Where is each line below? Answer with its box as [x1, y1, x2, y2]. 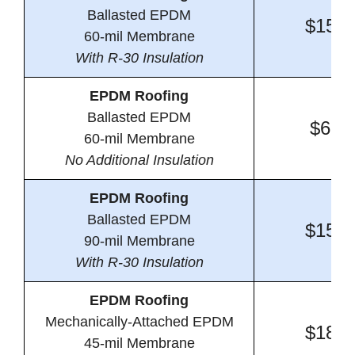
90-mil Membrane [83, 233, 195, 250]
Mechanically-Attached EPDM [44, 314, 234, 330]
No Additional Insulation [64, 152, 214, 169]
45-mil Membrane [83, 335, 195, 352]
